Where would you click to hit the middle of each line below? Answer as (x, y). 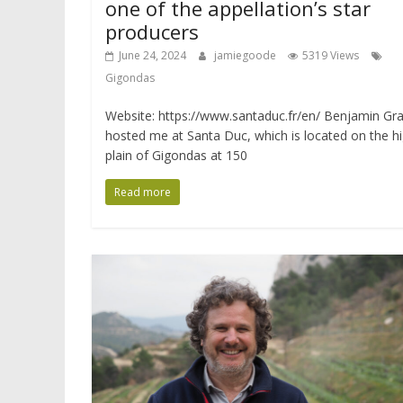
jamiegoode (246, 55)
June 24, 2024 (152, 55)
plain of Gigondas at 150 (176, 155)
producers (152, 31)
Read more (143, 192)
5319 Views (331, 55)
